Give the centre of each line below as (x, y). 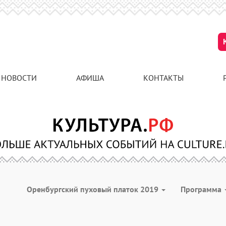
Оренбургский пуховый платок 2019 (94, 189)
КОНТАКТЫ (163, 78)
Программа (202, 189)
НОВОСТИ (19, 78)
